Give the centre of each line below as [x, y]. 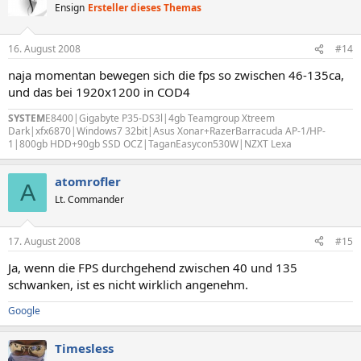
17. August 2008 [44, 241]
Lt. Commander [89, 199]
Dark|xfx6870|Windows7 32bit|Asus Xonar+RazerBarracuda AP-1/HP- [167, 131]
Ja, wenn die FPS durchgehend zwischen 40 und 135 [153, 267]
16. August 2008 [44, 49]
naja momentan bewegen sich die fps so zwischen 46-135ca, [176, 75]
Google [24, 310]
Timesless [84, 348]
